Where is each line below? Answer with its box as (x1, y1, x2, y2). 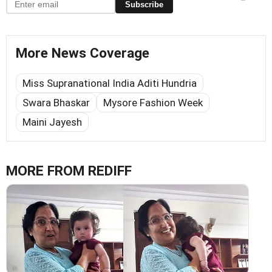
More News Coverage (16, 45, 149, 62)
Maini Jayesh (22, 116, 82, 129)
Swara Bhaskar (22, 97, 90, 109)
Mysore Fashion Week (103, 97, 203, 109)
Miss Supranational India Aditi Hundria (22, 77, 197, 90)
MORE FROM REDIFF (6, 163, 132, 180)
